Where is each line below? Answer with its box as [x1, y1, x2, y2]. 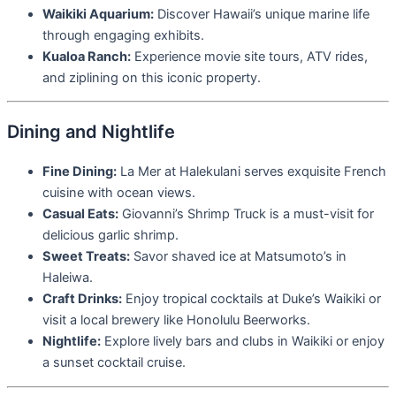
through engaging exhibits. [42, 27, 204, 43]
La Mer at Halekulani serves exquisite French [117, 164, 386, 180]
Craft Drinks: [42, 291, 122, 308]
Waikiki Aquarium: [42, 5, 154, 22]
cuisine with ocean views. [42, 185, 195, 202]
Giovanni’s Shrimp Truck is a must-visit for [118, 206, 374, 223]
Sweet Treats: [42, 248, 130, 265]
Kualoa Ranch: [42, 48, 131, 65]
